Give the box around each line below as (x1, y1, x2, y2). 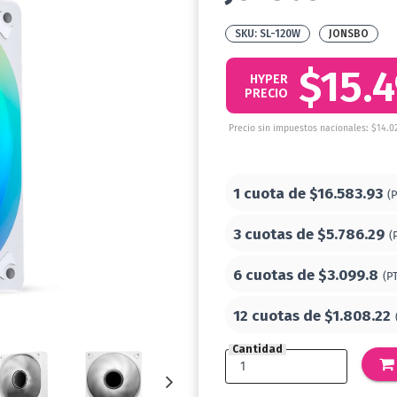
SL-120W (260, 27, 300, 40)
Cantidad (232, 343, 283, 355)
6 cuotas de (233, 266, 318, 284)
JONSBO (329, 27, 369, 40)
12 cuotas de (233, 307, 324, 325)
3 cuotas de (233, 225, 317, 244)
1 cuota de (233, 184, 309, 203)
